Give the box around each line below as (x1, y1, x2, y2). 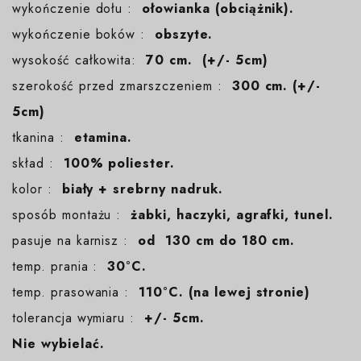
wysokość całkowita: (12, 50, 147, 69)
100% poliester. (63, 153, 176, 172)
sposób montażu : (12, 205, 131, 224)
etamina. (73, 127, 133, 147)
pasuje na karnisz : (12, 230, 139, 250)
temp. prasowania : (12, 282, 139, 301)
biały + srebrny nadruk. (61, 179, 223, 198)
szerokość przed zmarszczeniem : (12, 76, 232, 95)
